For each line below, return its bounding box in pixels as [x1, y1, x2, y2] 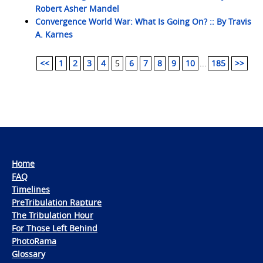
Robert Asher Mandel [35, 3, 119, 14]
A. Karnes [35, 29, 73, 40]
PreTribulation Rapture [12, 197, 102, 208]
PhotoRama [12, 235, 56, 247]
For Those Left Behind [12, 222, 97, 234]
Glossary [12, 248, 45, 259]
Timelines [12, 184, 50, 195]
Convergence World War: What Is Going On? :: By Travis [35, 16, 251, 27]
